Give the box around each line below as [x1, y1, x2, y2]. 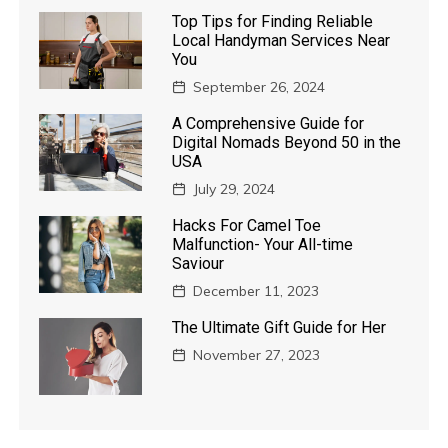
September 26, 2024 [193, 77, 326, 96]
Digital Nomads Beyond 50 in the [172, 132, 402, 152]
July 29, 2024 [193, 179, 276, 198]
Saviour [172, 253, 225, 273]
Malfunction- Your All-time [172, 234, 354, 254]
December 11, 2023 [193, 281, 320, 300]
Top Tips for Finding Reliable [172, 11, 374, 31]
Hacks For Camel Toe [172, 215, 322, 235]
